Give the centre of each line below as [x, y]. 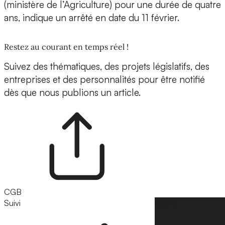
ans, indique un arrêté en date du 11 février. [92, 18]
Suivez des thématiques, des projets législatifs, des [107, 67]
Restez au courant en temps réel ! [66, 47]
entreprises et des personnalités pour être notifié [104, 80]
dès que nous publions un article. [72, 93]
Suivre [166, 203]
